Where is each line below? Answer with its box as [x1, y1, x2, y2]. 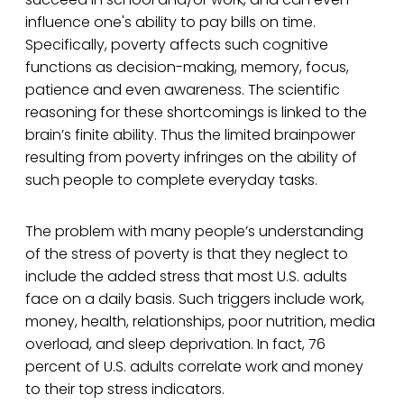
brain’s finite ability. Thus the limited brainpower [25, 124, 355, 146]
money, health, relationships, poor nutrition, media [25, 311, 375, 333]
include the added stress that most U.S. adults [25, 266, 347, 288]
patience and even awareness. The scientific [25, 79, 340, 101]
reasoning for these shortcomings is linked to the [25, 102, 367, 124]
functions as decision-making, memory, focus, [25, 57, 349, 78]
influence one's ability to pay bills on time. [25, 12, 316, 33]
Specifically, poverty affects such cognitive [25, 34, 328, 56]
